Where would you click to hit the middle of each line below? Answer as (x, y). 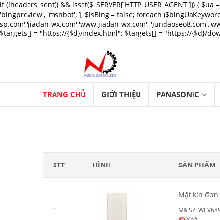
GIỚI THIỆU (121, 94)
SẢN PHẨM (197, 165)
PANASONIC (178, 94)
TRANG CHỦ (64, 94)
